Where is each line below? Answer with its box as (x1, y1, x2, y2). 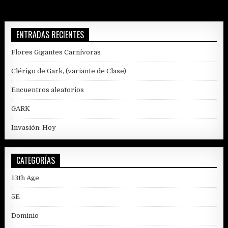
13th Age (11, 174, 40, 182)
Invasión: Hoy (11, 123, 56, 131)
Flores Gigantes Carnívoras (11, 48, 101, 56)
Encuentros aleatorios (11, 85, 84, 94)
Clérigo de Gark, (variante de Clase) (11, 67, 127, 75)
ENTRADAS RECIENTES (16, 28, 84, 41)
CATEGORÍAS (16, 154, 55, 166)
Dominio (11, 211, 39, 219)
